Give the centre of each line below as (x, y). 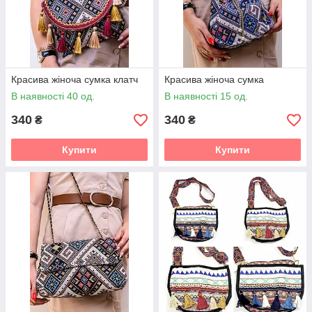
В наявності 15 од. (206, 96)
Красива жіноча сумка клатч (75, 80)
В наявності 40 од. (53, 96)
